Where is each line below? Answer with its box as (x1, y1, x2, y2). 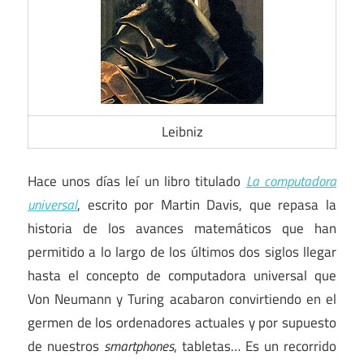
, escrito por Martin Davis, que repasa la (77, 193, 336, 215)
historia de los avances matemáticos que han (28, 217, 336, 239)
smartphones (104, 335, 174, 357)
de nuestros (28, 335, 104, 357)
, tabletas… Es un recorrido (174, 335, 336, 357)
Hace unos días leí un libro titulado (28, 170, 246, 192)
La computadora (245, 170, 336, 192)
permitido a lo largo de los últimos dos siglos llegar (28, 240, 336, 262)
